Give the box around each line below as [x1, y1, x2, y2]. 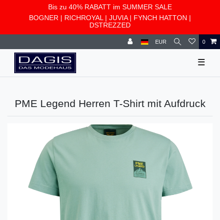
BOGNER [29, 14, 58, 22]
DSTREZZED [89, 21, 131, 29]
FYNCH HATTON [134, 14, 187, 22]
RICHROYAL [64, 14, 103, 22]
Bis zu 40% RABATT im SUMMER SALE [48, 3, 172, 11]
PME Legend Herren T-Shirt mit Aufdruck [14, 97, 206, 109]
